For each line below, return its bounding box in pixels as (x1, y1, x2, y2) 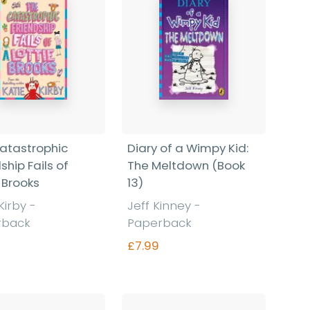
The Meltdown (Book (127, 157, 245, 174)
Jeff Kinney (127, 197, 194, 215)
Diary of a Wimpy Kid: (127, 140, 248, 157)
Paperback (127, 215, 192, 232)
